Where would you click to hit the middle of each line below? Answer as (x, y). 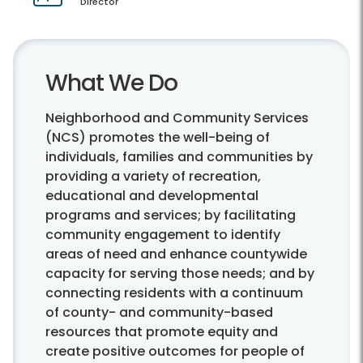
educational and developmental (152, 196)
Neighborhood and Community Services (177, 118)
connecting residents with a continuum (174, 293)
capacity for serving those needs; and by (180, 274)
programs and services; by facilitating (171, 216)
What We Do (111, 83)
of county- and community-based (159, 313)
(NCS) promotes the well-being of (158, 138)
